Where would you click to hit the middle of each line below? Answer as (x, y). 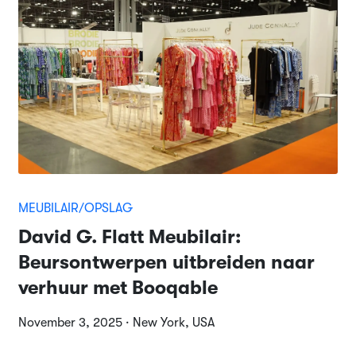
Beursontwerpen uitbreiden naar (166, 262)
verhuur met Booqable (118, 288)
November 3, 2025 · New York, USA (116, 323)
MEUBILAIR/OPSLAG (75, 208)
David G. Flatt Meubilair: (129, 237)
